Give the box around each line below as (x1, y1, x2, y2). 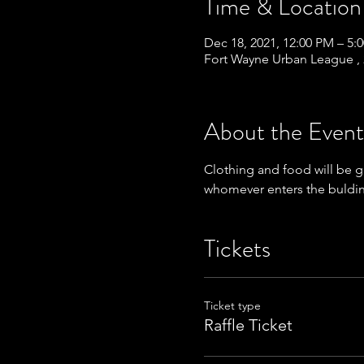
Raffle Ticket (203, 314, 292, 335)
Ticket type (203, 297, 261, 313)
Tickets (203, 231, 271, 266)
